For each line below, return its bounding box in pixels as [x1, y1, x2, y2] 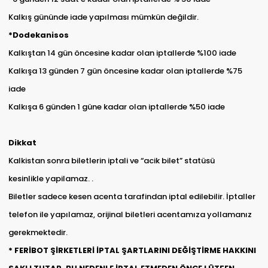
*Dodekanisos [8, 29, 69, 41]
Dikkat [8, 137, 38, 149]
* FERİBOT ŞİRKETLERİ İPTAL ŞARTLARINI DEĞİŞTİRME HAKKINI [8, 245, 256, 257]
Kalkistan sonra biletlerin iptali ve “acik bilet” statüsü [8, 155, 215, 167]
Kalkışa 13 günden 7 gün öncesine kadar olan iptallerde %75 [8, 65, 242, 77]
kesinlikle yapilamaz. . [8, 173, 95, 185]
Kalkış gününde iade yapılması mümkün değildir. [8, 11, 199, 23]
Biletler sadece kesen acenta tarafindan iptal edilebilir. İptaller [8, 191, 255, 203]
